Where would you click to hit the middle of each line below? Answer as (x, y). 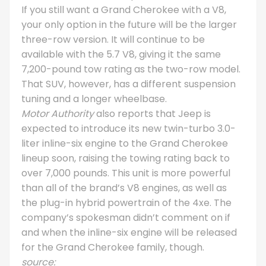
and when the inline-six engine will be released (129, 232)
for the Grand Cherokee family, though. (113, 247)
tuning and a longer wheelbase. (94, 99)
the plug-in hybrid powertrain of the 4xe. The (126, 202)
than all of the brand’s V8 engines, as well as (124, 188)
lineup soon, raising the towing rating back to (126, 158)
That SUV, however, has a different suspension (129, 84)
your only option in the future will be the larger (129, 24)
